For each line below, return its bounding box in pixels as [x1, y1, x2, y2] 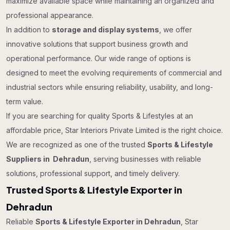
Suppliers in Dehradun [6, 155, 89, 163]
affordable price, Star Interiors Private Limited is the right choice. [6, 126, 223, 135]
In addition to [6, 25, 52, 34]
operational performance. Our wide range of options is [6, 54, 191, 63]
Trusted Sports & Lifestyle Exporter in [6, 184, 182, 196]
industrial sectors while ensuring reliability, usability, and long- [6, 83, 213, 91]
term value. [6, 97, 43, 106]
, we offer [159, 25, 192, 34]
